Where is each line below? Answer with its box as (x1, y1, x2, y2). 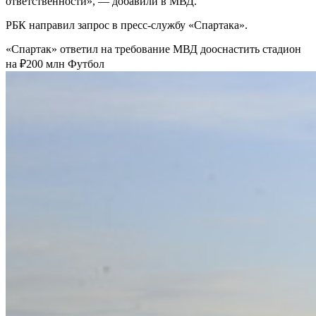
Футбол (68, 57, 104, 70)
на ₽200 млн (6, 57, 68, 70)
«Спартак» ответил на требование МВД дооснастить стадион (6, 42, 301, 55)
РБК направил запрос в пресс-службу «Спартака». (6, 18, 248, 31)
